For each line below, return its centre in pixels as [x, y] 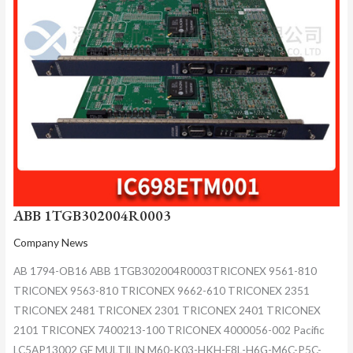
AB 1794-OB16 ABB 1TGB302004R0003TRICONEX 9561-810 [165, 271]
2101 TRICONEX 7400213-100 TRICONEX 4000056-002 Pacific [169, 330]
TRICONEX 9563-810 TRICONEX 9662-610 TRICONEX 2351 [161, 291]
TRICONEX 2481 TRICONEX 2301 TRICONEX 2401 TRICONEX [167, 310]
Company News [50, 243]
